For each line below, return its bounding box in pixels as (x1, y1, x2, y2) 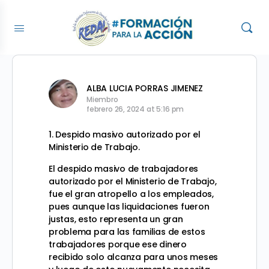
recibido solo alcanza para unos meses (49, 251, 219, 263)
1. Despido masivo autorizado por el (49, 128, 201, 141)
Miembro (86, 94, 118, 104)
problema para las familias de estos (49, 226, 205, 238)
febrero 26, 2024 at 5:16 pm (86, 104, 184, 114)
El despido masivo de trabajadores (49, 163, 199, 175)
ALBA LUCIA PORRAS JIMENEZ (86, 82, 203, 94)
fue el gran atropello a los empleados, (49, 188, 214, 200)
